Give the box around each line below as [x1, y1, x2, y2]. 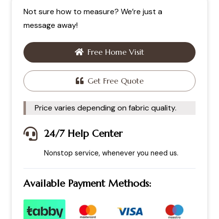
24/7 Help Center [44, 127, 123, 140]
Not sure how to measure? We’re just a [23, 6, 162, 17]
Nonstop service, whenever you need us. [44, 148, 178, 157]
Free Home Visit [88, 47, 144, 57]
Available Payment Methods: [23, 177, 152, 190]
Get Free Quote [87, 75, 144, 86]
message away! [23, 20, 78, 31]
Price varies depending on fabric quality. [34, 102, 176, 113]
